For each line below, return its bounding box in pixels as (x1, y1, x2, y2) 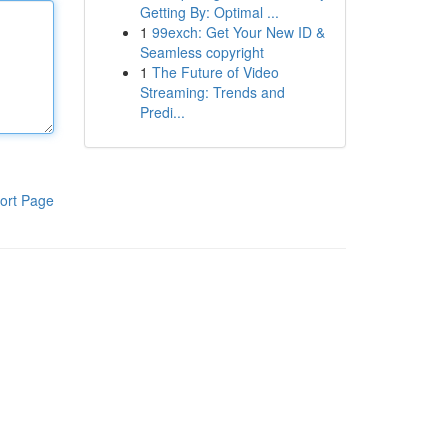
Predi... (139, 102, 185, 122)
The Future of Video (151, 62, 279, 82)
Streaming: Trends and (139, 82, 285, 102)
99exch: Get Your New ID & (151, 22, 325, 42)
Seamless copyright (139, 42, 264, 62)
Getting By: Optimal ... (139, 2, 279, 22)
